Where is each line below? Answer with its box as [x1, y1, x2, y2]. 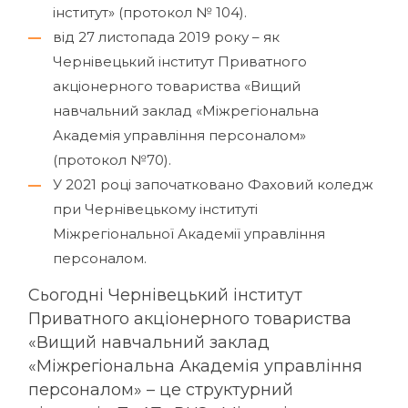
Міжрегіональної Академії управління [53, 225, 326, 243]
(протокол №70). [53, 151, 172, 169]
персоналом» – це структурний [28, 379, 294, 399]
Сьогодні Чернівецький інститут [28, 284, 303, 304]
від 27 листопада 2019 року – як [53, 28, 280, 46]
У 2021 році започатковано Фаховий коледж [53, 176, 374, 194]
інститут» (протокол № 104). [53, 4, 248, 22]
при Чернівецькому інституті [53, 200, 259, 219]
